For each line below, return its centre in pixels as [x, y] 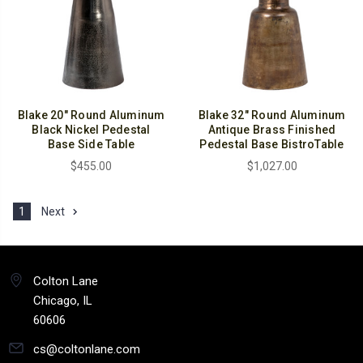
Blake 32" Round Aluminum [272, 115]
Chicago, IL [63, 300]
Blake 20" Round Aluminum [91, 115]
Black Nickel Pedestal [91, 129]
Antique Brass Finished [272, 129]
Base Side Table [91, 144]
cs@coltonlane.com [87, 349]
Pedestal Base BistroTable [272, 144]
